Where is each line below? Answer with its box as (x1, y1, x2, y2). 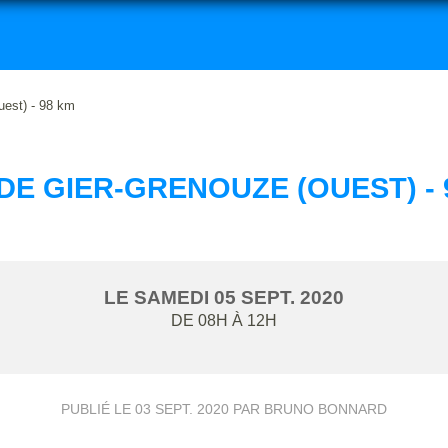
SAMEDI (134, 286, 214, 308)
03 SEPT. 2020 (135, 400, 229, 417)
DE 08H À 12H (171, 311, 277, 329)
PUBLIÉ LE (61, 400, 135, 417)
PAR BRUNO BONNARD (229, 400, 387, 417)
